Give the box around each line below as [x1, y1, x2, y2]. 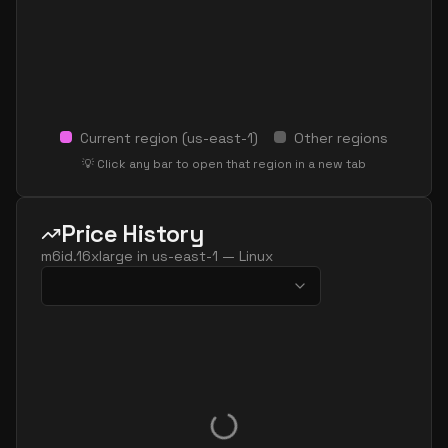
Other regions [294, 129, 388, 147]
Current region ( [80, 129, 187, 147]
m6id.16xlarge [41, 247, 133, 265]
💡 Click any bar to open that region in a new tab [82, 156, 366, 172]
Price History [61, 218, 204, 249]
